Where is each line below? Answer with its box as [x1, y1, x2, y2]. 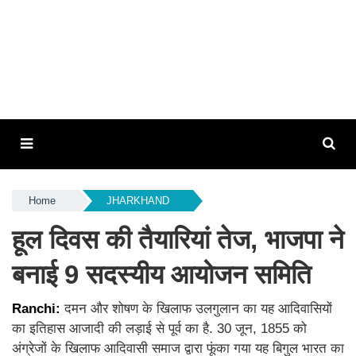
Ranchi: [12, 301, 64, 316]
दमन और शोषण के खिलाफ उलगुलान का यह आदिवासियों [64, 301, 332, 316]
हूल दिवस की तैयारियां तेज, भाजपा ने [12, 225, 344, 254]
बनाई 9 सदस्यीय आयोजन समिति [12, 260, 311, 289]
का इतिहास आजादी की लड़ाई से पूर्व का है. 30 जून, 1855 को [12, 321, 307, 336]
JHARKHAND [106, 195, 169, 207]
